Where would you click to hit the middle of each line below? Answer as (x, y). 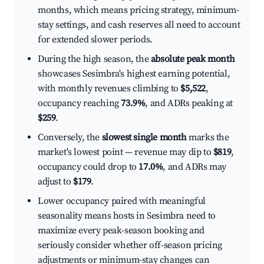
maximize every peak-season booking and (121, 231)
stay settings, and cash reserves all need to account (139, 25)
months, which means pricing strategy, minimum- (138, 10)
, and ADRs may (194, 167)
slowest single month (144, 138)
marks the (208, 138)
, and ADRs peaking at (189, 103)
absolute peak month (193, 59)
